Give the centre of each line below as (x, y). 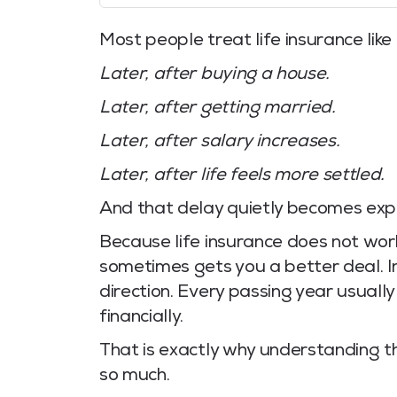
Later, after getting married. (218, 109)
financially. (142, 319)
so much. (135, 377)
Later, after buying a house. (215, 76)
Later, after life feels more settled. (242, 177)
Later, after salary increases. (220, 143)
